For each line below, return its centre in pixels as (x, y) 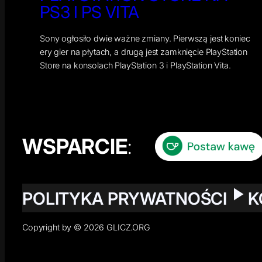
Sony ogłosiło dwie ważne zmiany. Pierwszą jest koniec (145, 38)
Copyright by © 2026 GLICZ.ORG (86, 227)
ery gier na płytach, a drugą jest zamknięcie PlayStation (144, 51)
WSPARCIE (75, 146)
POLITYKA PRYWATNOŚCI (125, 198)
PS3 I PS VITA (89, 12)
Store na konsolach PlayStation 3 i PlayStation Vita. (135, 65)
